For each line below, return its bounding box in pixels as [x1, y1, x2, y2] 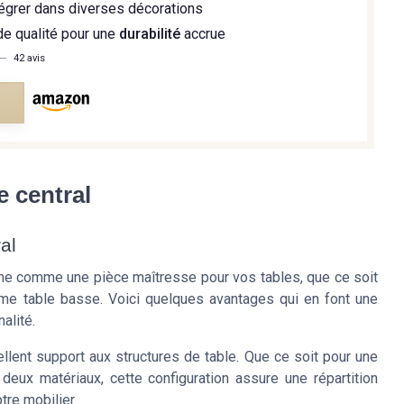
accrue [180, 25, 226, 43]
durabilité [119, 25, 181, 43]
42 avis [11, 51, 46, 64]
